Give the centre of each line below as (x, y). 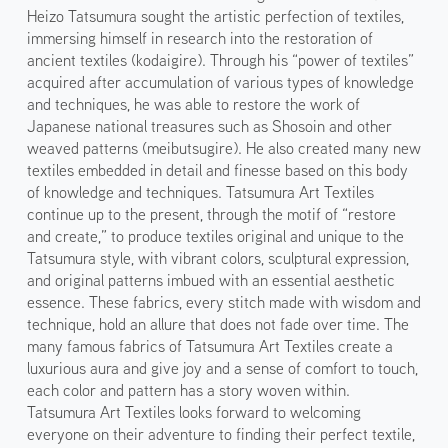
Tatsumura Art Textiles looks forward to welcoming (193, 411)
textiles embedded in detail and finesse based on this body (217, 169)
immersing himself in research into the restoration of (199, 37)
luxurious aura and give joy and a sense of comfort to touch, (222, 367)
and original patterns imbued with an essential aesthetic (210, 279)
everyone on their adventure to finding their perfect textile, (220, 433)
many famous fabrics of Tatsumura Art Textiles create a (209, 345)
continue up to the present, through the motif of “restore (211, 213)
